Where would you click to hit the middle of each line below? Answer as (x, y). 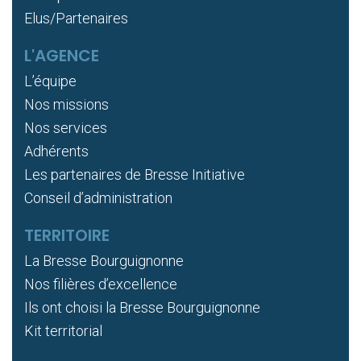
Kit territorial (63, 331)
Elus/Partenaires (76, 19)
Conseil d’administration (98, 198)
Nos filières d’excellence (101, 284)
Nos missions (66, 105)
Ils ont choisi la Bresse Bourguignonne (142, 308)
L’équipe (50, 81)
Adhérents (56, 151)
